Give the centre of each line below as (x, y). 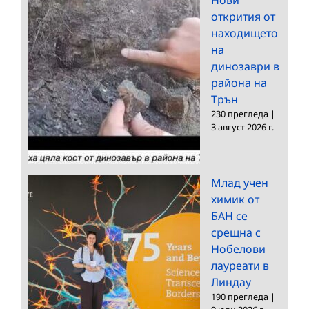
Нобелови (238, 249)
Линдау (231, 282)
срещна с (236, 232)
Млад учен (240, 182)
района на (239, 82)
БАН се (229, 216)
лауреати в (240, 265)
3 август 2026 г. (242, 127)
